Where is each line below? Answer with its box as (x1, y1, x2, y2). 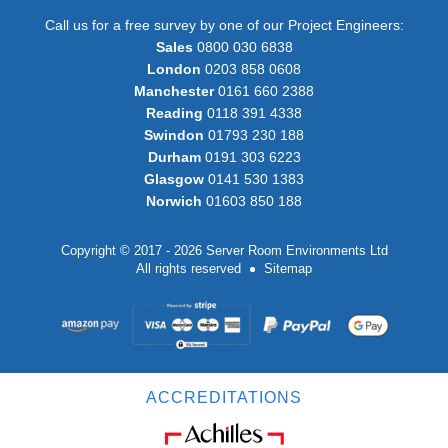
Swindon (144, 126, 204, 143)
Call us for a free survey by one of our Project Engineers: (44, 16, 404, 33)
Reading (146, 104, 203, 121)
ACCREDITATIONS (146, 388, 302, 406)
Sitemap (264, 260, 312, 276)
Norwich (146, 192, 202, 209)
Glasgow (144, 170, 204, 187)
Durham (147, 148, 201, 165)
